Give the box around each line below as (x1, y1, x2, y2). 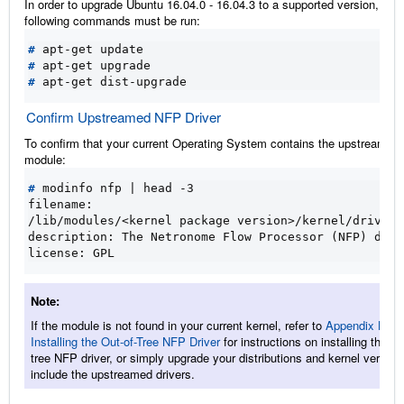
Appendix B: (326, 316, 390, 334)
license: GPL (28, 245, 115, 260)
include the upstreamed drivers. (31, 364, 195, 382)
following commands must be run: (24, 11, 200, 29)
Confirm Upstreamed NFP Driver (26, 106, 221, 126)
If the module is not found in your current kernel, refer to (31, 316, 326, 334)
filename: (28, 197, 93, 211)
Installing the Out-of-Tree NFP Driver (31, 332, 220, 350)
